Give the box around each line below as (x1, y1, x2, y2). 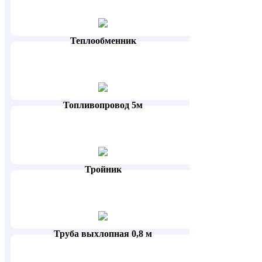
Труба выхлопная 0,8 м (54, 229, 153, 239)
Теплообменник (70, 36, 136, 46)
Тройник (84, 164, 122, 175)
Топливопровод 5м (63, 100, 143, 111)
